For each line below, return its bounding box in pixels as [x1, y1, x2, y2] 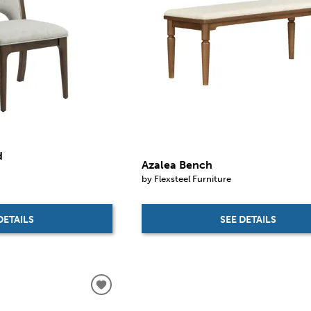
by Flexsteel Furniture [142, 173, 232, 185]
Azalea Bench [142, 158, 213, 171]
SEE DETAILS [220, 213, 277, 226]
